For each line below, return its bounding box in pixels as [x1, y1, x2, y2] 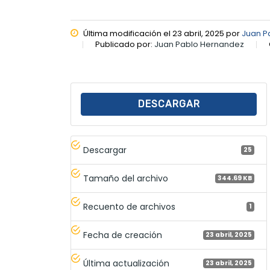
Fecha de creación [83, 229, 162, 241]
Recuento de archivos [83, 201, 175, 213]
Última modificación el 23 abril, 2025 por [81, 28, 242, 39]
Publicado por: [95, 39, 154, 50]
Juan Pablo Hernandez [154, 39, 244, 50]
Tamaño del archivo [83, 172, 168, 184]
